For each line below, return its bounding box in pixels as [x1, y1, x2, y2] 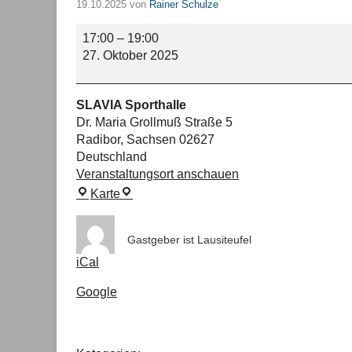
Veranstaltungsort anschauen [76, 167, 239, 181]
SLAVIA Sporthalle [76, 97, 186, 112]
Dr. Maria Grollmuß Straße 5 [76, 115, 233, 129]
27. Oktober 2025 [82, 48, 178, 62]
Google [76, 284, 117, 299]
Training [75, 24, 121, 38]
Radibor [76, 132, 120, 146]
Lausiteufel [197, 233, 251, 246]
